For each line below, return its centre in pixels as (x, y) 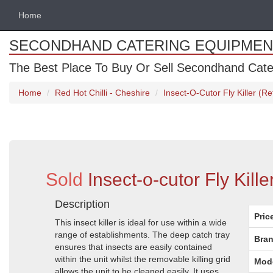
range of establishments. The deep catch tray (142, 235)
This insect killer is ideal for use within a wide (141, 222)
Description (82, 204)
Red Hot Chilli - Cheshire (102, 93)
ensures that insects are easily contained (133, 247)
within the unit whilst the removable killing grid (143, 259)
